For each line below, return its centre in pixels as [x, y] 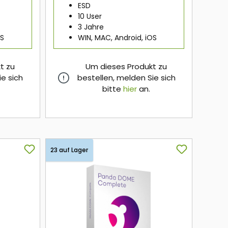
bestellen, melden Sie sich [126, 78]
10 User [90, 17]
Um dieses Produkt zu [126, 67]
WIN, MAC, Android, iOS [117, 38]
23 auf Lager [69, 150]
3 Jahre [91, 27]
